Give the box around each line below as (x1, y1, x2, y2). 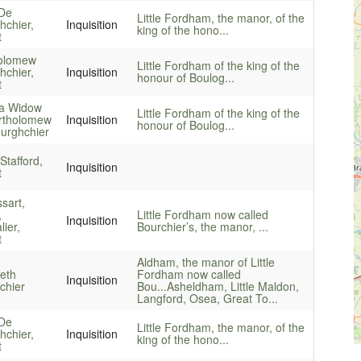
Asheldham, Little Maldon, (166, 277, 299, 294)
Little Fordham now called (136, 205, 268, 222)
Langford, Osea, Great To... (136, 289, 278, 306)
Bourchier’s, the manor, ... (136, 218, 268, 234)
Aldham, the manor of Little (136, 253, 275, 270)
